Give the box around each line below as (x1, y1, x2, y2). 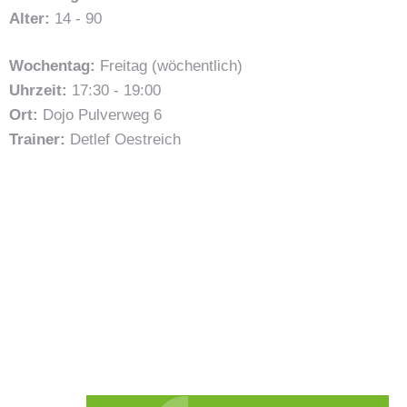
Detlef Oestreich (65, 131, 181, 149)
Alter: (9, 9, 50, 27)
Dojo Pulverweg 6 (38, 106, 162, 124)
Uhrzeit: (9, 82, 67, 100)
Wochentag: (9, 57, 95, 75)
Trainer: (9, 131, 65, 149)
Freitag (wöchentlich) (95, 57, 243, 75)
